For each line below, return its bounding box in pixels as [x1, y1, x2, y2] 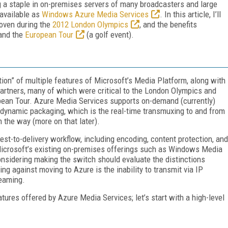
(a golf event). [84, 29, 134, 40]
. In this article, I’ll [160, 9, 221, 19]
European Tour [25, 29, 73, 40]
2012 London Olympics [52, 19, 128, 30]
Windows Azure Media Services [42, 9, 149, 19]
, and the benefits [139, 19, 197, 30]
